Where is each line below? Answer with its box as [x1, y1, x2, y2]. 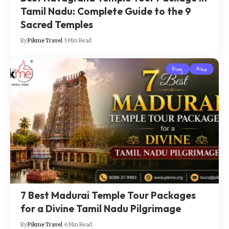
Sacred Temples [20, 18, 94, 31]
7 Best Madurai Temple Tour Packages [20, 189, 196, 202]
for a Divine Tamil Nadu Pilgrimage [20, 202, 181, 215]
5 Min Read [64, 37, 92, 44]
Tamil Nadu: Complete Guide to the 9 [20, 5, 192, 17]
